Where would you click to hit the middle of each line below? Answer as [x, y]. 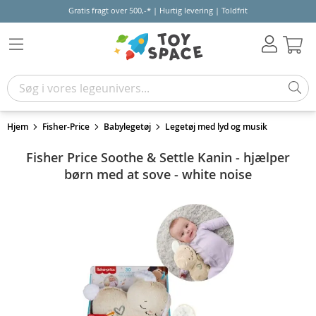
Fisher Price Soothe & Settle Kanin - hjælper [158, 157]
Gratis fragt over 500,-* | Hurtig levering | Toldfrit [158, 10]
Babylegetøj [127, 127]
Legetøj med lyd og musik [216, 127]
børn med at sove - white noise [158, 174]
